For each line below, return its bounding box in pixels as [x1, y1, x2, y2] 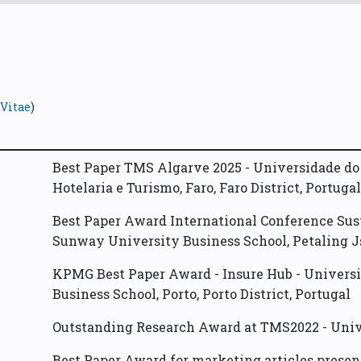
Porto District [202, 285, 289, 303]
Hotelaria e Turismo [52, 179, 180, 197]
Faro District [219, 179, 300, 197]
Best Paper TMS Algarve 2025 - [52, 159, 253, 176]
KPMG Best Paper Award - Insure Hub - [52, 265, 304, 283]
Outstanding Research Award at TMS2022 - [52, 318, 330, 336]
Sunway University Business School [52, 232, 287, 250]
